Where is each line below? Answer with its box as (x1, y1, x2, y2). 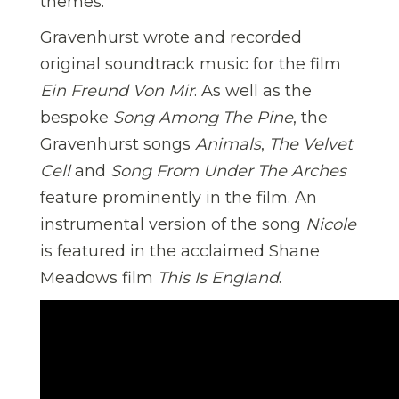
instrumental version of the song (40, 214, 305, 234)
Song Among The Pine (113, 107, 293, 127)
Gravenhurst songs (40, 134, 195, 154)
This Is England (158, 267, 279, 288)
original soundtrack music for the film (40, 53, 341, 74)
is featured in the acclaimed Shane (40, 240, 320, 261)
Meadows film (40, 267, 158, 288)
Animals (195, 134, 261, 154)
